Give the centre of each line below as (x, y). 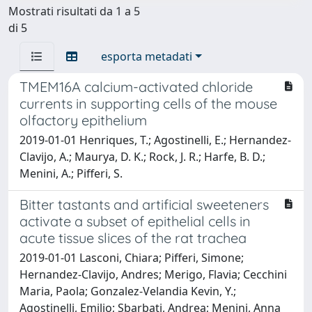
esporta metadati (147, 56)
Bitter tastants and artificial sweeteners (144, 204)
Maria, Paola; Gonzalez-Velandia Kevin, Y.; (128, 291)
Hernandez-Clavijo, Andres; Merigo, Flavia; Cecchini (153, 274)
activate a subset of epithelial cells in (135, 221)
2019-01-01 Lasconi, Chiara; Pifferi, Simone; (132, 258)
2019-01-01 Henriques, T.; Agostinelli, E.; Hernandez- (155, 140)
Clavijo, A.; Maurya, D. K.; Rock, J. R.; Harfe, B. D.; (142, 157)
